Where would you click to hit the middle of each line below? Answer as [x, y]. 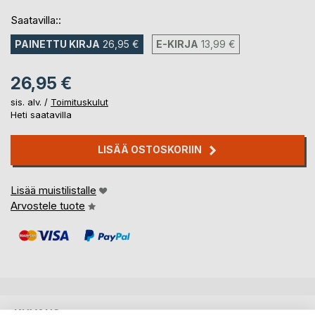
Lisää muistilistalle [53, 190]
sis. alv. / [31, 102]
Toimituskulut [79, 102]
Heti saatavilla [41, 115]
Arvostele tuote [48, 205]
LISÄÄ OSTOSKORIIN [149, 150]
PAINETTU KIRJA [57, 44]
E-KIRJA [177, 44]
